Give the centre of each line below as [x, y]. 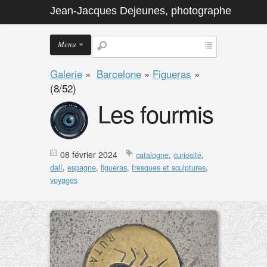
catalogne [152, 155]
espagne [82, 167]
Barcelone [119, 74]
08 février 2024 [89, 154]
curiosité [187, 155]
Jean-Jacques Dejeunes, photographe [141, 11]
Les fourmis [156, 113]
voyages [64, 180]
